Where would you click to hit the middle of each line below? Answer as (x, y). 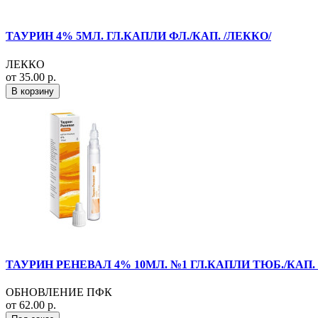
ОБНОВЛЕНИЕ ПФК (59, 292)
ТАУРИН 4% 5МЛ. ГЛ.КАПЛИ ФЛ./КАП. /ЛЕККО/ (138, 36)
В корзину (33, 91)
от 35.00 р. (31, 77)
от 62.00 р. (31, 305)
